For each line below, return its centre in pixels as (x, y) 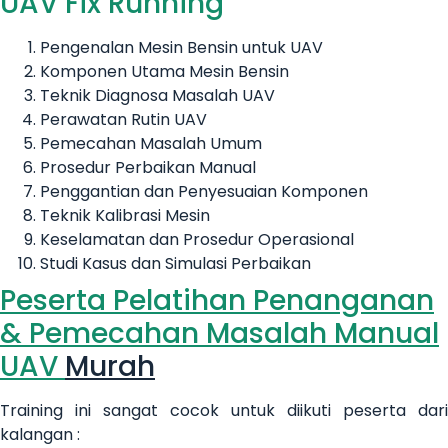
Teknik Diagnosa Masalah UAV (157, 95)
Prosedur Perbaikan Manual (148, 167)
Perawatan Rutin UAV (123, 119)
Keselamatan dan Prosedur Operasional (197, 239)
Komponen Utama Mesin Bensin (164, 71)
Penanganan (340, 300)
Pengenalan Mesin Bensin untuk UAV (181, 47)
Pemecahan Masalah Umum (151, 143)
